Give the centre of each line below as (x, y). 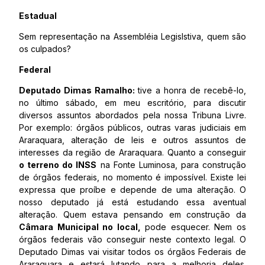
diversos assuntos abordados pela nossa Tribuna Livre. (132, 115)
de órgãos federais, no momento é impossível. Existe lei (132, 177)
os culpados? (45, 49)
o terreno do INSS (58, 165)
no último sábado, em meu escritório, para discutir (132, 103)
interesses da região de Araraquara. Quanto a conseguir (132, 152)
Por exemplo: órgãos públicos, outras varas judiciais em (132, 127)
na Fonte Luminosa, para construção (171, 165)
